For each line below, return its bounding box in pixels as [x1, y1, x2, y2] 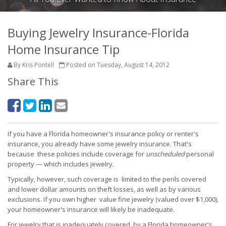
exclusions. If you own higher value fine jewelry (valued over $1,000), [8, 195, 218, 204]
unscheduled [146, 149, 185, 158]
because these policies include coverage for [8, 149, 146, 158]
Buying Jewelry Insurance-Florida [8, 24, 189, 41]
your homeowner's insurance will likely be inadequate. [8, 205, 175, 214]
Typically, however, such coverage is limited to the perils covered [8, 175, 206, 184]
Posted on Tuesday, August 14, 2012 [65, 61, 169, 69]
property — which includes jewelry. [8, 159, 114, 168]
